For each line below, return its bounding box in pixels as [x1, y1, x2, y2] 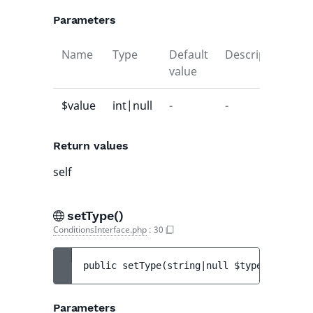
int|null [112, 98, 152, 113]
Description [225, 47, 286, 62]
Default [169, 47, 208, 62]
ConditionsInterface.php [53, 224, 147, 235]
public [83, 260, 122, 271]
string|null [167, 260, 234, 271]
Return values [53, 139, 129, 152]
